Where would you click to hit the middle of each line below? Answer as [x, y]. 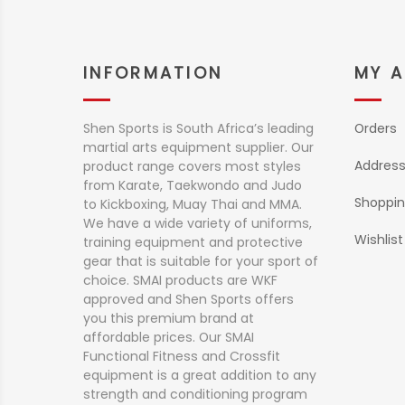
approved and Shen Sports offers [188, 299]
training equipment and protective [193, 242]
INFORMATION [153, 73]
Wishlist [379, 240]
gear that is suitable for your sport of [201, 261]
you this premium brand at [169, 318]
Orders [376, 128]
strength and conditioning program [195, 394]
